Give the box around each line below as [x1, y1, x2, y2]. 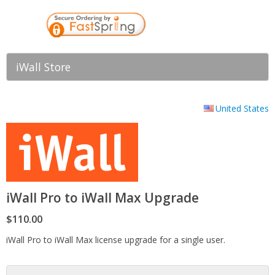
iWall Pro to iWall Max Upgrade [6, 189, 199, 206]
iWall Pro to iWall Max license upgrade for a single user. [6, 233, 225, 246]
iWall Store [16, 60, 71, 74]
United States [215, 103, 269, 114]
